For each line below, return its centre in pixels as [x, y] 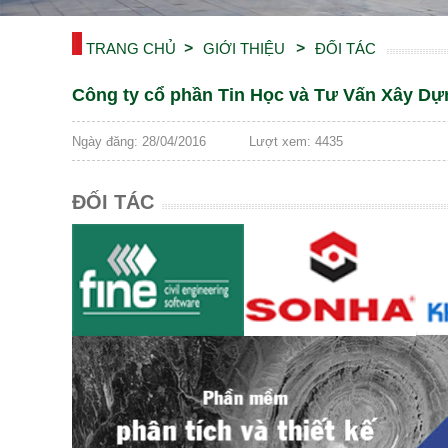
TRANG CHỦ [131, 48]
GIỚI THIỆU [244, 48]
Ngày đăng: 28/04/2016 [139, 141]
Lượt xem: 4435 [296, 141]
